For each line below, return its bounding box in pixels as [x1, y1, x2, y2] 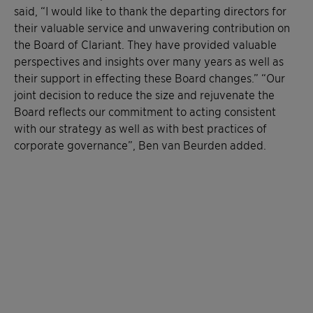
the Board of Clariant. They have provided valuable [14, 37, 277, 51]
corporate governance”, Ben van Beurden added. [14, 138, 266, 152]
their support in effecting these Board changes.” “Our [14, 71, 285, 85]
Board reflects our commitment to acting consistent [14, 104, 276, 118]
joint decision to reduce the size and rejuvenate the [14, 87, 275, 101]
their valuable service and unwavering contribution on [14, 20, 290, 34]
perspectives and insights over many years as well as [14, 54, 284, 68]
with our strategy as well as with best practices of [14, 121, 267, 135]
